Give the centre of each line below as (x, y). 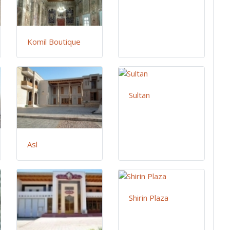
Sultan (140, 95)
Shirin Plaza (149, 198)
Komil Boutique (54, 42)
